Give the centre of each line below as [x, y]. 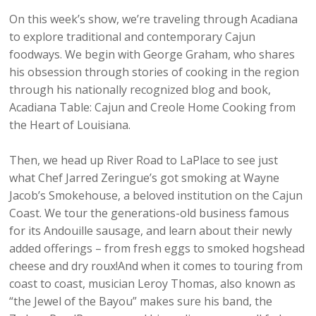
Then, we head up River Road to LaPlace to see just [144, 160]
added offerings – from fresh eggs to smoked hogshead [157, 248]
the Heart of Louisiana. [70, 125]
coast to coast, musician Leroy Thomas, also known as [153, 284]
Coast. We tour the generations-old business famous [150, 213]
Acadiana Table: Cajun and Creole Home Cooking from [153, 107]
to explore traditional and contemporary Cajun [133, 37]
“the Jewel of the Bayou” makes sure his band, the [141, 301]
